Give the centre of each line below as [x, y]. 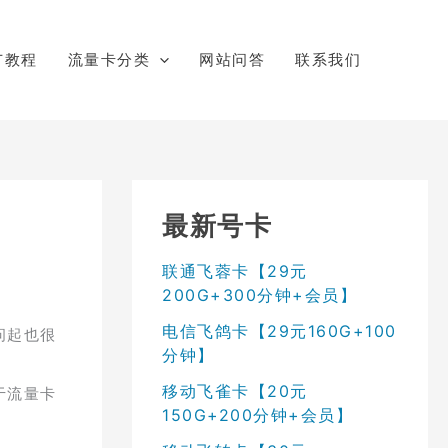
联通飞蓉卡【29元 [235, 270]
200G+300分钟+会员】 [259, 294]
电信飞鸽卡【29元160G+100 [279, 330]
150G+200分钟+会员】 [257, 414]
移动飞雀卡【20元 [235, 390]
